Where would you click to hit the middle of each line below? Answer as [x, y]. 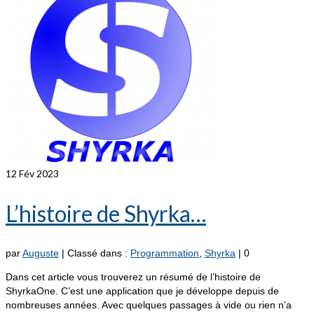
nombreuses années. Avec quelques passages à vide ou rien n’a [149, 305]
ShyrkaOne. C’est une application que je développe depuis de [142, 291]
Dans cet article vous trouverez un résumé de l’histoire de [133, 277]
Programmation [165, 253]
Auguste [41, 253]
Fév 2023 [38, 173]
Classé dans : [99, 253]
